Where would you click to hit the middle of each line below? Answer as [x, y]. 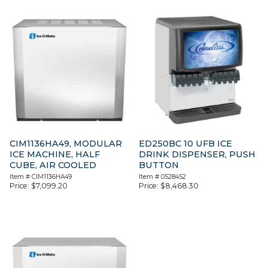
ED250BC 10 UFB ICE [186, 144]
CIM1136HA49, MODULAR [66, 144]
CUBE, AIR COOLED [53, 165]
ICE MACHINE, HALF [55, 155]
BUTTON [159, 165]
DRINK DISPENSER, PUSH [197, 155]
